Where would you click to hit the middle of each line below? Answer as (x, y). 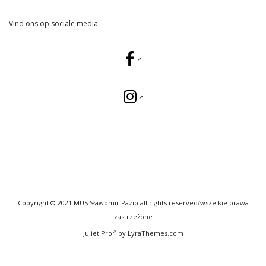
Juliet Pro (97, 233)
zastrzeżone (133, 216)
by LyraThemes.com (150, 233)
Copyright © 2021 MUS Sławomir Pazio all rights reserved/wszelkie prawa (133, 202)
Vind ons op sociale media (53, 23)
